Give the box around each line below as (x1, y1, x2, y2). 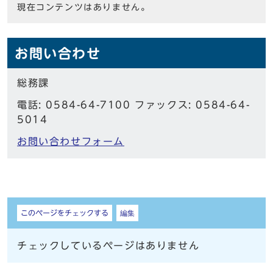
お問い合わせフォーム (17, 136, 124, 147)
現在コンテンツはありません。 (17, 3, 151, 12)
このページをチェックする (21, 209, 108, 217)
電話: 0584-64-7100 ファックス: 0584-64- (17, 100, 250, 110)
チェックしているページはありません (17, 241, 200, 251)
